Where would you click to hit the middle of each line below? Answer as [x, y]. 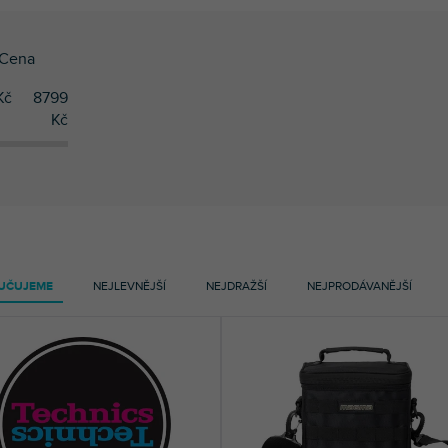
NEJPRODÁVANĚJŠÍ [359, 285]
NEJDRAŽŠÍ [236, 285]
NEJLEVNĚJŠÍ [129, 285]
